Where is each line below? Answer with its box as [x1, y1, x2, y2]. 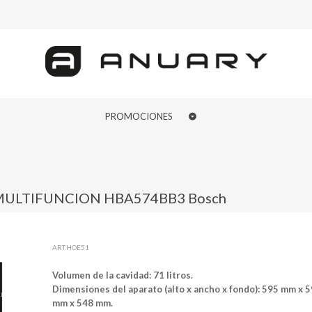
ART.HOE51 [52, 243, 90, 251]
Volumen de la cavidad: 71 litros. [52, 270, 196, 281]
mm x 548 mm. [52, 297, 116, 309]
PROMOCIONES [104, 111, 175, 122]
